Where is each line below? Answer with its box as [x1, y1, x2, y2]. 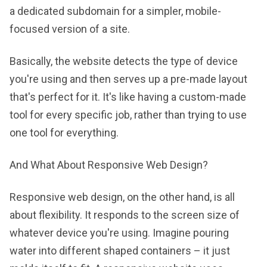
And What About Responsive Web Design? [10, 159, 208, 171]
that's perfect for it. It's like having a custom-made [10, 91, 246, 103]
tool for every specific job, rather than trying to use [10, 108, 247, 121]
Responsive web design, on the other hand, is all [10, 191, 235, 203]
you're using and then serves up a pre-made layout [10, 73, 247, 85]
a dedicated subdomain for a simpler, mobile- [10, 5, 221, 17]
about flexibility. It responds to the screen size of [10, 209, 240, 221]
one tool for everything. [10, 126, 119, 139]
